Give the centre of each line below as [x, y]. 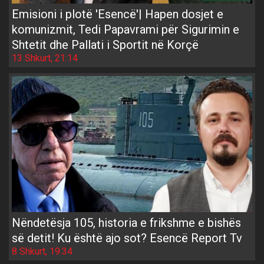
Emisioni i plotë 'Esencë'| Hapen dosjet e [118, 14]
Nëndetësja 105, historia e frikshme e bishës [126, 222]
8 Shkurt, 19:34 [42, 251]
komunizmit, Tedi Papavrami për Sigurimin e [126, 30]
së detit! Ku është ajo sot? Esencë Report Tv [127, 238]
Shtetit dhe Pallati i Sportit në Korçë [105, 45]
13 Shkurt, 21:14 [45, 58]
